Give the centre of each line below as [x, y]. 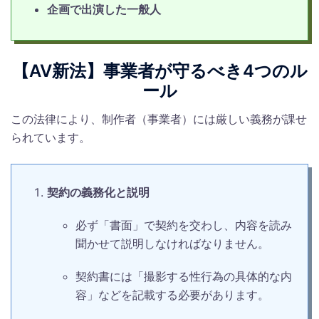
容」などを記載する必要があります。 [172, 295]
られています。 [51, 138]
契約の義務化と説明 [98, 193]
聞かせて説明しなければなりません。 [172, 244]
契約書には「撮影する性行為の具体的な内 [184, 277]
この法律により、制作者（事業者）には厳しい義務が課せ [159, 119]
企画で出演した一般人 [104, 10]
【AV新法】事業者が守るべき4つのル [159, 71]
